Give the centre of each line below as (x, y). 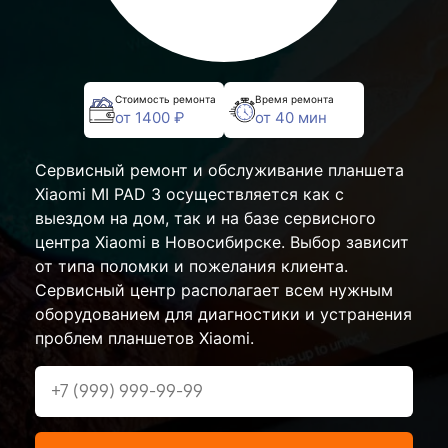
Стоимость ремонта (165, 98)
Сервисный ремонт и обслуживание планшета (219, 170)
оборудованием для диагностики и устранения (223, 314)
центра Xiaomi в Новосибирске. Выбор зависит (222, 242)
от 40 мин (291, 117)
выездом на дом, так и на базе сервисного (205, 218)
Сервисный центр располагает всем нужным (214, 290)
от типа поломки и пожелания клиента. (191, 266)
